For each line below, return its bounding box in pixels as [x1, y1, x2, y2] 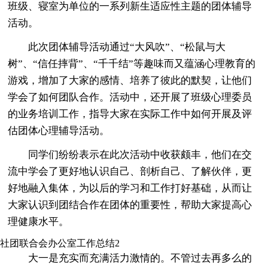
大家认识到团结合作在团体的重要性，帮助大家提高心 [8, 199, 252, 211]
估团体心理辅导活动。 [8, 124, 110, 136]
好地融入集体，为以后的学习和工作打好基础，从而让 [8, 182, 252, 194]
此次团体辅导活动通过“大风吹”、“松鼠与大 [28, 41, 226, 53]
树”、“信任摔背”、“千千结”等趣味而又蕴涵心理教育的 [8, 57, 256, 69]
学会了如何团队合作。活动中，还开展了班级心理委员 [8, 91, 252, 103]
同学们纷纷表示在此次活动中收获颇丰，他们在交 [28, 148, 252, 160]
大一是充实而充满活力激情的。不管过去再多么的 [28, 252, 252, 264]
